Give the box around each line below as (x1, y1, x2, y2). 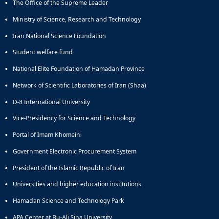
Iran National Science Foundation (13, 31, 106, 40)
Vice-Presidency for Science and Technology (13, 114, 135, 123)
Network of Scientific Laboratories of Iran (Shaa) (13, 81, 146, 89)
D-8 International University (13, 97, 90, 106)
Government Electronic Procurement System (13, 147, 136, 155)
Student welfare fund (13, 48, 73, 57)
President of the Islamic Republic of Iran (13, 163, 125, 172)
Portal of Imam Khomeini (13, 131, 82, 139)
